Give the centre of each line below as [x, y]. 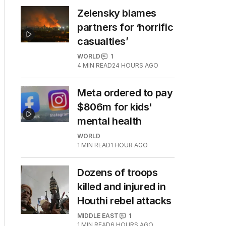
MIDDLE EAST [98, 216]
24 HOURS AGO [135, 65]
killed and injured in [122, 187]
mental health [109, 121]
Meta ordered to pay [125, 93]
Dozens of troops [118, 173]
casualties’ [103, 41]
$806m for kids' [115, 107]
